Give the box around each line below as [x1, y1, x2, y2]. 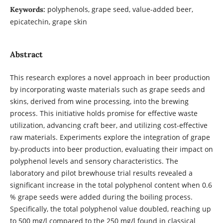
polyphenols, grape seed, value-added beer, [47, 4, 193, 14]
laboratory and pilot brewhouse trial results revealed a [9, 168, 193, 178]
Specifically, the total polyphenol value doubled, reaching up [9, 204, 211, 214]
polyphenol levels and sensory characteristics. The [9, 156, 178, 166]
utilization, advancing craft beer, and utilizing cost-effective [9, 120, 208, 130]
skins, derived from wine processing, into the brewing [9, 97, 189, 107]
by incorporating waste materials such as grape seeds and [9, 85, 205, 95]
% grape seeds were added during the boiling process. [9, 192, 193, 202]
